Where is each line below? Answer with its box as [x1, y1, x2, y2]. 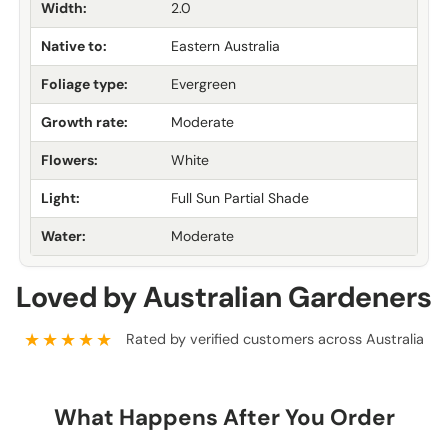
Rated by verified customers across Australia [126, 329, 424, 348]
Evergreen [171, 74, 236, 93]
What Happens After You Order [53, 402, 395, 432]
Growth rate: [41, 112, 128, 131]
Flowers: [41, 150, 98, 169]
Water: [41, 226, 86, 245]
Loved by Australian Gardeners [16, 277, 432, 316]
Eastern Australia [171, 36, 280, 55]
